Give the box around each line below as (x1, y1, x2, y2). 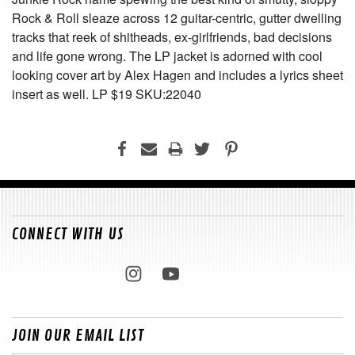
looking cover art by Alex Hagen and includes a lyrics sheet (12, 66, 343, 84)
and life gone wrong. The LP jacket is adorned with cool (12, 47, 323, 65)
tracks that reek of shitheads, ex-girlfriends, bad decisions (12, 28, 332, 46)
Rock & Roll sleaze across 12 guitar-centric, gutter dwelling (12, 9, 342, 27)
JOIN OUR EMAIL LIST (12, 326, 144, 345)
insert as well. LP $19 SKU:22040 (12, 85, 201, 103)
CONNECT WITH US (12, 224, 124, 244)
